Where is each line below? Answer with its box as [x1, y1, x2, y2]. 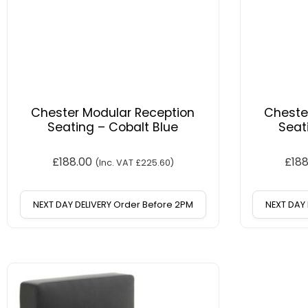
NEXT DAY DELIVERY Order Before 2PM [32, 198, 193, 210]
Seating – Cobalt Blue [47, 119, 179, 136]
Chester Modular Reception [31, 104, 195, 122]
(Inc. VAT [94, 157, 135, 169]
